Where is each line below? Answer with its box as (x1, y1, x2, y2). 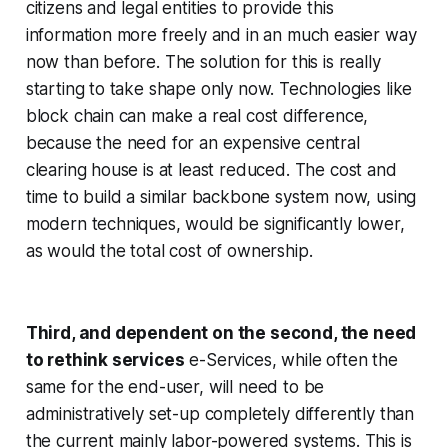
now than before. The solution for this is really (25, 51, 381, 72)
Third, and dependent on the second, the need (25, 322, 417, 343)
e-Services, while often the (184, 349, 398, 370)
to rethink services (25, 349, 185, 370)
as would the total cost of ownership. (25, 240, 313, 261)
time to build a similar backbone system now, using (25, 186, 417, 207)
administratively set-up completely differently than (25, 403, 415, 424)
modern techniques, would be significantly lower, (25, 213, 405, 234)
